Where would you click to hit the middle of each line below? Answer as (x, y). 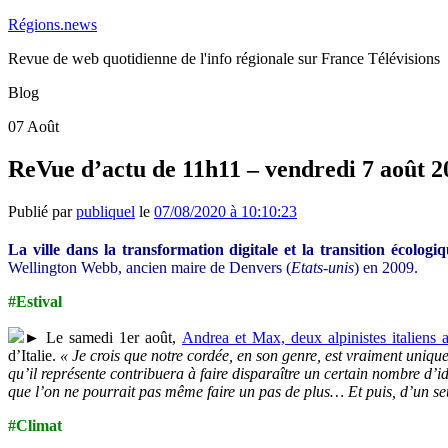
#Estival (35, 302)
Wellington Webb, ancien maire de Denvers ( (149, 268)
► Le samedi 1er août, (103, 338)
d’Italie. (34, 356)
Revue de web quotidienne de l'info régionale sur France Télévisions (224, 58)
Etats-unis (322, 268)
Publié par (42, 211)
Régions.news (52, 24)
